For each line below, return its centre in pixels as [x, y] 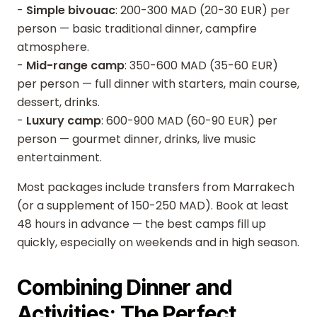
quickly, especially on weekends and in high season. [158, 242]
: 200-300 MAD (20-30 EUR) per [203, 10]
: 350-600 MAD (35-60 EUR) [201, 65]
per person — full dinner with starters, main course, [158, 84]
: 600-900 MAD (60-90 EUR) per [189, 121]
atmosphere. [53, 47]
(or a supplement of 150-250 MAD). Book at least [153, 206]
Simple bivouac [71, 10]
